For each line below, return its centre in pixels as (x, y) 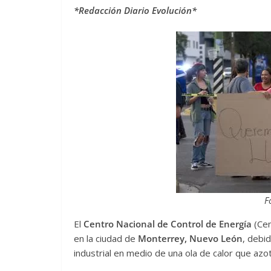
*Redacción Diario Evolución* (135, 11)
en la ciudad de (106, 238)
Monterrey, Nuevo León (190, 238)
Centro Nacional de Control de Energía (168, 224)
